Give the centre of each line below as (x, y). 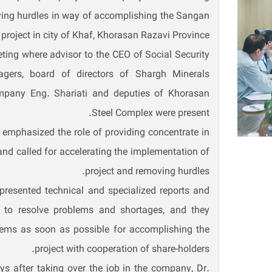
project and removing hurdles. (148, 172)
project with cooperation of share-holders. (122, 250)
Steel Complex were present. (151, 114)
